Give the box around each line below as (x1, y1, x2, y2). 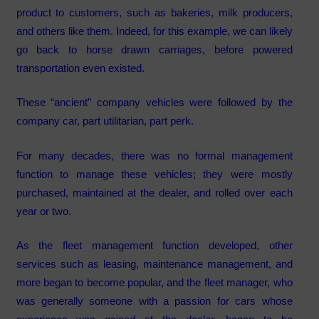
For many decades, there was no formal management (16, 149, 293, 162)
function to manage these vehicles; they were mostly (16, 167, 293, 180)
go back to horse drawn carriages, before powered (16, 43, 293, 56)
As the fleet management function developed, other (16, 239, 293, 252)
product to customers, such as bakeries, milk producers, (16, 6, 293, 19)
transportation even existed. (16, 61, 145, 74)
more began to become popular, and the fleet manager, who (16, 276, 293, 289)
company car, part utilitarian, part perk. (16, 115, 197, 127)
